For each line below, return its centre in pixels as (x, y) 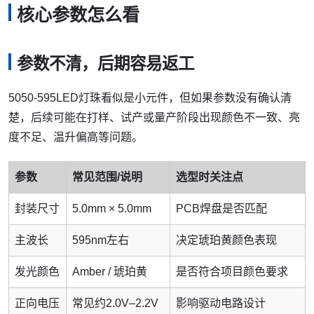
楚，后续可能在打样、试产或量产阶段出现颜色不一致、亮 (154, 117)
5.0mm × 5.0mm (112, 208)
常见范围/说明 (107, 177)
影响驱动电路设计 (221, 303)
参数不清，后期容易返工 (105, 64)
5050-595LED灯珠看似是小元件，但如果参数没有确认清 (150, 97)
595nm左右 (101, 240)
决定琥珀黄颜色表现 (226, 240)
